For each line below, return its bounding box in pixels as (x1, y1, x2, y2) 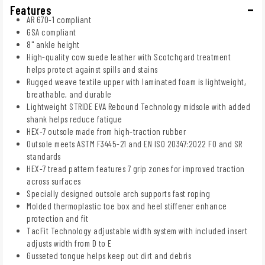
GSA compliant (27, 26, 76, 37)
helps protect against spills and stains (27, 63, 158, 75)
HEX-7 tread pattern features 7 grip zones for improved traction (27, 163, 245, 174)
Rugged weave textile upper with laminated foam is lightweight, (27, 76, 246, 87)
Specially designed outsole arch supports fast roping (27, 188, 210, 199)
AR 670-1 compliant (27, 14, 91, 25)
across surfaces (27, 175, 81, 186)
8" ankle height (27, 38, 80, 50)
